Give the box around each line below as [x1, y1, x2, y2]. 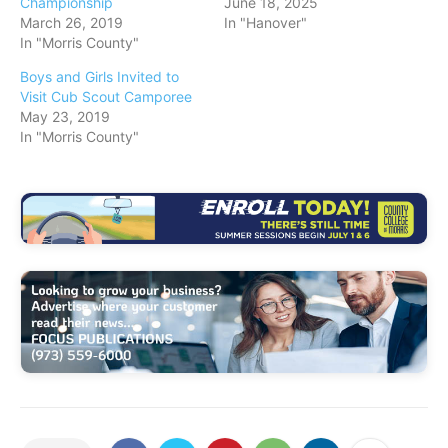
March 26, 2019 [20, 14, 123, 32]
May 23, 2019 [20, 108, 110, 126]
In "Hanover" [224, 14, 307, 32]
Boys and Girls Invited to [20, 68, 179, 86]
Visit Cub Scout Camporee [20, 88, 196, 106]
